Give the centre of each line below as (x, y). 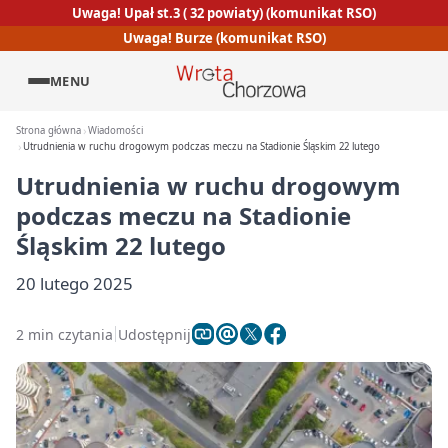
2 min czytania (64, 334)
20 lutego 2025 (74, 283)
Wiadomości (116, 130)
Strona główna (48, 130)
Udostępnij (154, 334)
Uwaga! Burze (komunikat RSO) (224, 38)
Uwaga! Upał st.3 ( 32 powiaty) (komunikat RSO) (224, 12)
